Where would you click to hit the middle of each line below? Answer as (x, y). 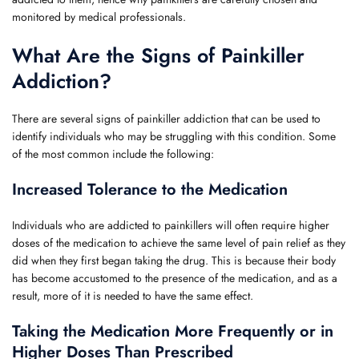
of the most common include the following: (113, 154)
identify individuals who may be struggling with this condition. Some (174, 136)
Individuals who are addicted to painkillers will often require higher (171, 225)
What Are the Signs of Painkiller (158, 55)
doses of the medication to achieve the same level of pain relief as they (179, 243)
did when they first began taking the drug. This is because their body (174, 260)
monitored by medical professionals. (99, 17)
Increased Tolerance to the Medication (150, 190)
